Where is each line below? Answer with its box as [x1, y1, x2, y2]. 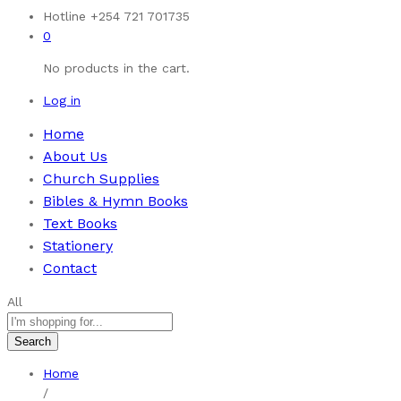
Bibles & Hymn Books [43, 192, 188, 209]
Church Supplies [43, 169, 159, 187]
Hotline [43, 8, 86, 23]
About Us [43, 147, 107, 165]
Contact [43, 259, 97, 277]
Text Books [43, 214, 117, 232]
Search [14, 334, 51, 348]
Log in [43, 92, 81, 107]
